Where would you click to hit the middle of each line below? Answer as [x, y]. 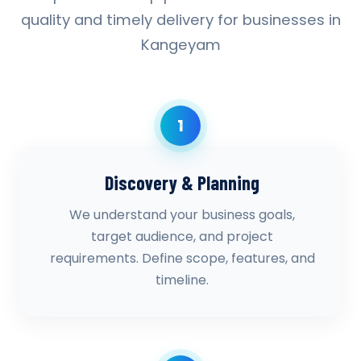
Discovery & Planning [182, 183]
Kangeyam [180, 45]
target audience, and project [182, 237]
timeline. [182, 280]
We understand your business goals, [182, 215]
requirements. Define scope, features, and [182, 258]
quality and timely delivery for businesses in [180, 20]
